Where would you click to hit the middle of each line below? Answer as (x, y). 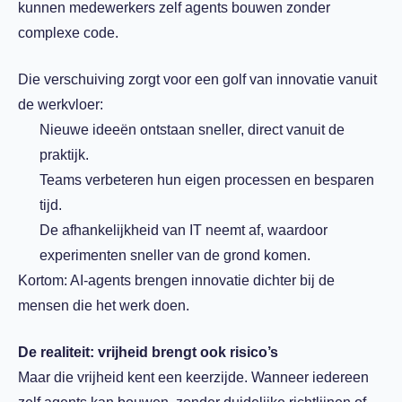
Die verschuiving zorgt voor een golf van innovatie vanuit (197, 79)
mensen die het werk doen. (104, 306)
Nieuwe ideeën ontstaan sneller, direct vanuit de (192, 130)
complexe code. (68, 33)
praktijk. (64, 155)
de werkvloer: (61, 105)
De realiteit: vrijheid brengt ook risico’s (148, 352)
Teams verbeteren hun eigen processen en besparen (207, 180)
